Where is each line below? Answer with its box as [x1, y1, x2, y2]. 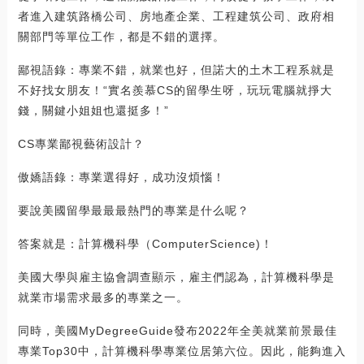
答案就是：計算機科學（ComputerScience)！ [17, 237, 273, 251]
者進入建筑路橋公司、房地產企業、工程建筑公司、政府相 [17, 10, 335, 24]
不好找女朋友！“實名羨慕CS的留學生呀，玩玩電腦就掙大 [17, 84, 332, 97]
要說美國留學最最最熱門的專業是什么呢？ [17, 204, 249, 218]
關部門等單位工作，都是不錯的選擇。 [17, 30, 225, 44]
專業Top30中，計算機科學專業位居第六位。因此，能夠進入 [17, 344, 346, 358]
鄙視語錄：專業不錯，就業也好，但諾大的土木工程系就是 [17, 63, 335, 77]
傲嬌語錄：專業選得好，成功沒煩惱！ [17, 171, 225, 184]
